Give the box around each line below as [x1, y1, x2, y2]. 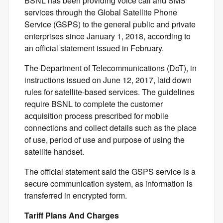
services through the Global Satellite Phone [24, 6, 177, 18]
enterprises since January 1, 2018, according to [24, 30, 191, 42]
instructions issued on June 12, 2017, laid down [24, 74, 192, 86]
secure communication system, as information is [24, 178, 193, 189]
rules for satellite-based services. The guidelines [24, 86, 195, 98]
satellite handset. [24, 146, 84, 157]
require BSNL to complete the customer [24, 98, 163, 110]
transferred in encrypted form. [24, 190, 127, 201]
